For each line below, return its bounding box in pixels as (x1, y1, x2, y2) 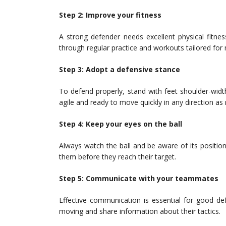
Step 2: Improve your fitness (59, 10, 161, 20)
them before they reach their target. (59, 152, 176, 162)
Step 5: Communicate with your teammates (59, 174, 218, 184)
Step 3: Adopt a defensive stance (59, 65, 180, 75)
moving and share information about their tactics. (59, 206, 220, 216)
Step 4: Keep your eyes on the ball (59, 119, 182, 129)
